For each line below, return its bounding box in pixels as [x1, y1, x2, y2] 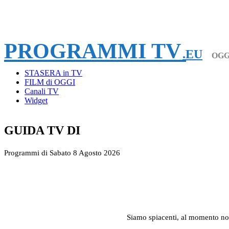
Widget [25, 96, 48, 105]
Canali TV [25, 87, 59, 96]
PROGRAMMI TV [4, 39, 186, 63]
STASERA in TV [25, 68, 82, 77]
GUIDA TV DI [4, 123, 83, 137]
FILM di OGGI [25, 78, 75, 86]
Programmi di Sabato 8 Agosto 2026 [4, 148, 120, 157]
